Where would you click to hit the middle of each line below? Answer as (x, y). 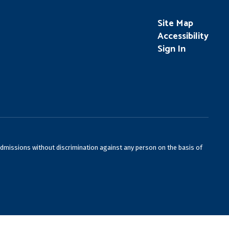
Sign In (171, 49)
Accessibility (183, 37)
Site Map (175, 24)
